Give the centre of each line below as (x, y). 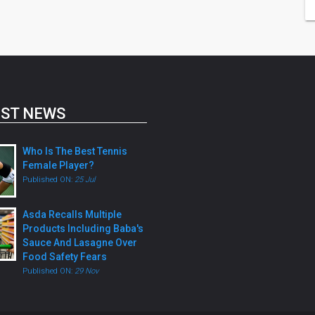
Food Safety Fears (64, 257)
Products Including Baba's (83, 229)
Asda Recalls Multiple (72, 214)
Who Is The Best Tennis (75, 151)
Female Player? (58, 165)
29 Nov (86, 271)
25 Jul (85, 180)
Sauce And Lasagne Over (79, 243)
